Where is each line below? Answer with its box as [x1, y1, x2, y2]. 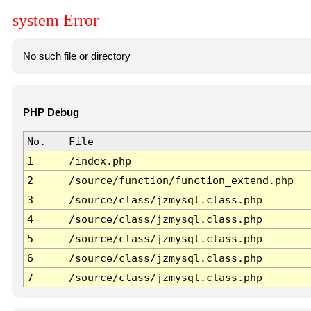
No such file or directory [22, 50, 131, 62]
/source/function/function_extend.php [68, 174, 294, 187]
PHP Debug [22, 107, 79, 119]
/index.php [68, 155, 131, 167]
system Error [12, 11, 99, 30]
